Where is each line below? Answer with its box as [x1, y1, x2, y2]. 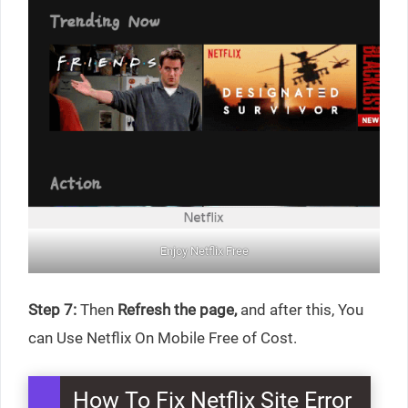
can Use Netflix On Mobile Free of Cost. [28, 329, 297, 348]
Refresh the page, [117, 301, 237, 320]
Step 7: [28, 301, 76, 320]
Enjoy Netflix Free [159, 243, 249, 258]
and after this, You [237, 301, 363, 320]
